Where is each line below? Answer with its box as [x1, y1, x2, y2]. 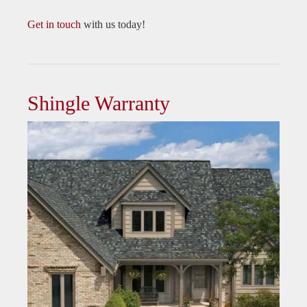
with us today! [81, 19, 145, 31]
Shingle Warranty [27, 92, 170, 115]
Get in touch [27, 19, 81, 31]
